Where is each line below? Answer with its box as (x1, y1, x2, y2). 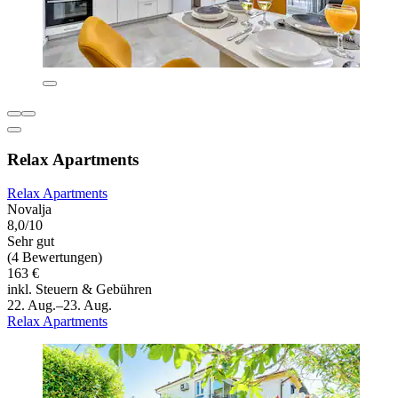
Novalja (7, 202, 52, 218)
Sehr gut (7, 234, 54, 250)
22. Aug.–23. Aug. (7, 298, 112, 314)
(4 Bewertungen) (7, 250, 102, 266)
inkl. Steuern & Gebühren (7, 282, 152, 298)
